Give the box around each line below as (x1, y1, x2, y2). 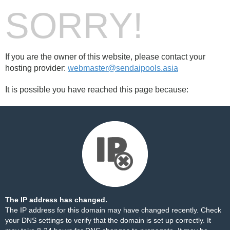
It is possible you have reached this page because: (5, 85, 188, 94)
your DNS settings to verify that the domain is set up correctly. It (5, 216, 211, 224)
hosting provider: (5, 64, 68, 72)
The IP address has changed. (5, 196, 107, 204)
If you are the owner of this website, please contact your (5, 52, 205, 61)
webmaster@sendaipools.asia (68, 64, 178, 72)
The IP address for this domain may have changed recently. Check (5, 206, 221, 214)
